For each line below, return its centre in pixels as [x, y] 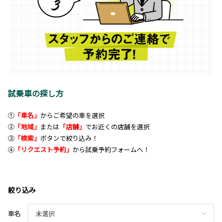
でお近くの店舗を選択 [117, 127]
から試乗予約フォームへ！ [111, 150]
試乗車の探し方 [36, 93]
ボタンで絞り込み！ [69, 138]
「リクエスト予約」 [43, 150]
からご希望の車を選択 [72, 115]
